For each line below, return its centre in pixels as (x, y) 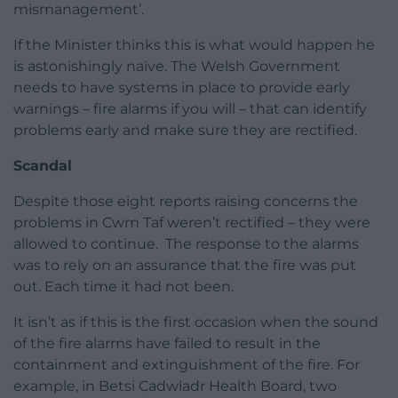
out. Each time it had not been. (123, 287)
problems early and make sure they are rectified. (185, 131)
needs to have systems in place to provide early (182, 88)
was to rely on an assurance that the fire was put (185, 266)
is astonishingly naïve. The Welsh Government (177, 67)
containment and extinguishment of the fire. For (187, 365)
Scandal (43, 166)
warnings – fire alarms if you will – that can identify (190, 109)
